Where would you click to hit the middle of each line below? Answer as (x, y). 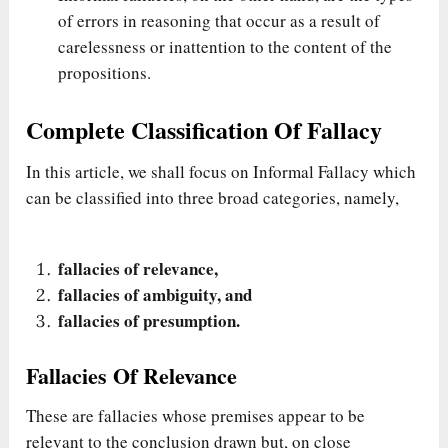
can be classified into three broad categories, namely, (213, 197)
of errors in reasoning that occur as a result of (219, 21)
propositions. (105, 73)
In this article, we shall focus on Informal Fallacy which (221, 171)
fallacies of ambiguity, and (155, 295)
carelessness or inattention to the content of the (225, 47)
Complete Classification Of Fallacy (204, 129)
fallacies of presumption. (149, 321)
